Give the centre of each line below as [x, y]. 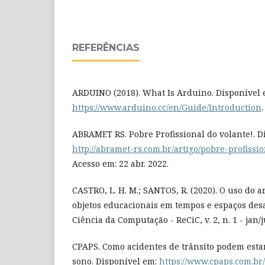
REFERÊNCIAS [106, 48]
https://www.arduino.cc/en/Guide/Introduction [167, 108]
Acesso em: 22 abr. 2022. [120, 164]
